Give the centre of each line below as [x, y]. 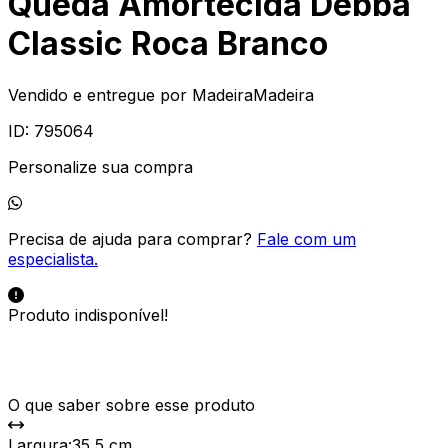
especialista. [53, 258]
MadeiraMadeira [253, 94]
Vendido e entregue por [97, 94]
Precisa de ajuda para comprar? [132, 238]
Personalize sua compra [100, 166]
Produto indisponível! [88, 314]
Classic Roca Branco [168, 44]
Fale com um [306, 238]
